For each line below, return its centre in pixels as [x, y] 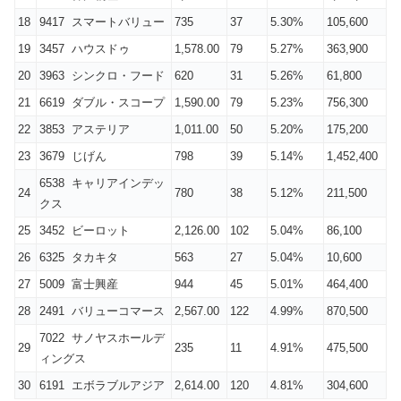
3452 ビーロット [85, 230]
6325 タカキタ [79, 257]
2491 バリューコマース [102, 311]
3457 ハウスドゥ [85, 48]
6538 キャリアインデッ [102, 183]
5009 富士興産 [79, 284]
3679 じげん [73, 156]
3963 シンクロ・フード [102, 75]
